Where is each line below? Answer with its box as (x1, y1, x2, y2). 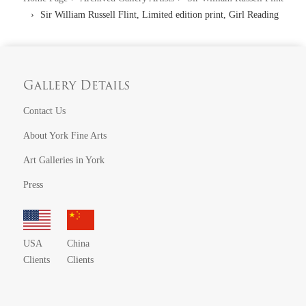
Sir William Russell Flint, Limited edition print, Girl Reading (38, 10, 279, 20)
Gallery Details (23, 80, 130, 93)
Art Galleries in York (23, 155, 105, 165)
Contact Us (23, 106, 66, 116)
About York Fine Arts (23, 130, 107, 141)
